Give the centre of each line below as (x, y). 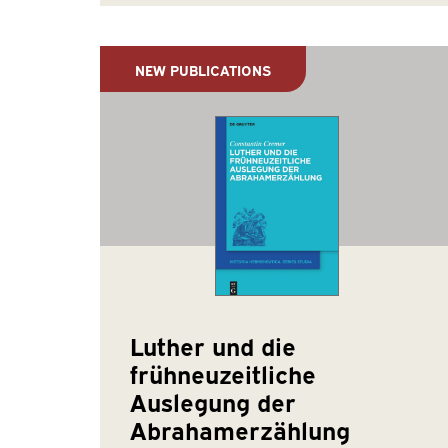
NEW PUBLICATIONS (203, 69)
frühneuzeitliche (222, 373)
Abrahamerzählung (239, 429)
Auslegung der (212, 401)
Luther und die (212, 345)
